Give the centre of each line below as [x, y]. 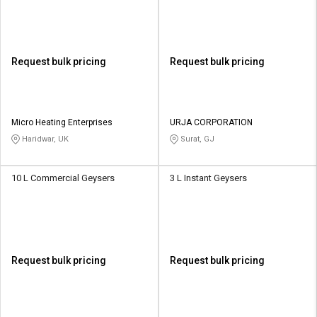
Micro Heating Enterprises [62, 123]
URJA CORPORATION [211, 123]
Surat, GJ [196, 139]
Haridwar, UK [44, 139]
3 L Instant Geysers [208, 178]
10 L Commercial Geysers [63, 178]
